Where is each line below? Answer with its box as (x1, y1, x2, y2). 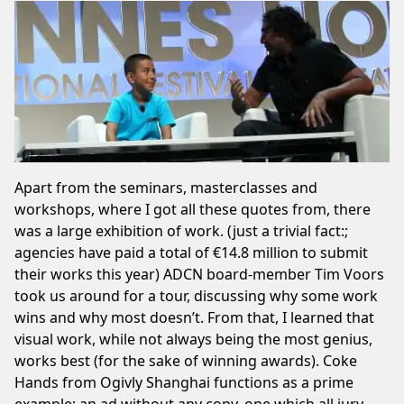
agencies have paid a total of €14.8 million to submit (14, 242, 368, 262)
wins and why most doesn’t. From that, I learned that (14, 307, 374, 327)
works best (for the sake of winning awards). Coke (14, 350, 357, 371)
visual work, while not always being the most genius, (14, 328, 372, 349)
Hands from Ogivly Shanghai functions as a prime (14, 372, 353, 392)
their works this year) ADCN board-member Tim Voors (14, 263, 384, 284)
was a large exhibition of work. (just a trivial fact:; (14, 220, 348, 241)
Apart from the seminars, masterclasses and (14, 177, 317, 197)
